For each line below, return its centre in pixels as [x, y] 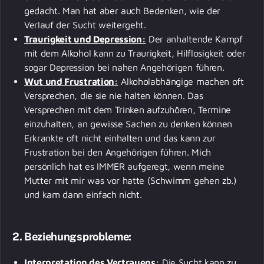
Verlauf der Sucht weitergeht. [85, 24]
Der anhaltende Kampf [194, 39]
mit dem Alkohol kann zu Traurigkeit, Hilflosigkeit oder [135, 53]
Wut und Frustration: [71, 81]
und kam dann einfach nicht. [85, 194]
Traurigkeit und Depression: [85, 39]
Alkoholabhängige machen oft [181, 81]
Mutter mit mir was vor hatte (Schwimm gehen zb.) [131, 180]
